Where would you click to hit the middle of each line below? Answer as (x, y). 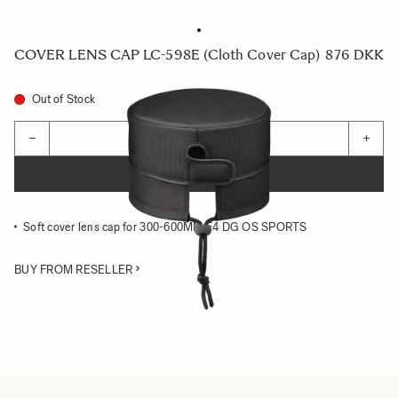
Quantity (42, 128)
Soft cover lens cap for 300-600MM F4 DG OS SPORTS (165, 227)
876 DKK (354, 55)
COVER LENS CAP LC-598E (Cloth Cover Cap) (167, 55)
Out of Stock (64, 99)
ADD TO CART (199, 174)
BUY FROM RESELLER (74, 270)
